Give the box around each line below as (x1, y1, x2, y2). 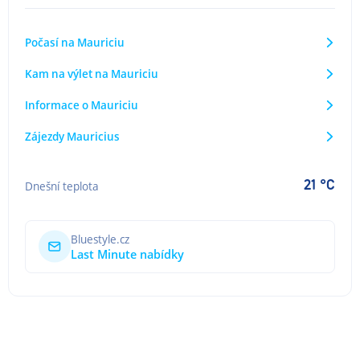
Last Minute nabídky (71, 245, 184, 263)
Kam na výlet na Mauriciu (25, 66, 158, 82)
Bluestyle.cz (71, 231, 129, 247)
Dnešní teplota (25, 178, 99, 194)
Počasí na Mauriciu (25, 35, 125, 51)
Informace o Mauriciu (25, 97, 138, 113)
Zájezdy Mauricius (25, 129, 120, 145)
